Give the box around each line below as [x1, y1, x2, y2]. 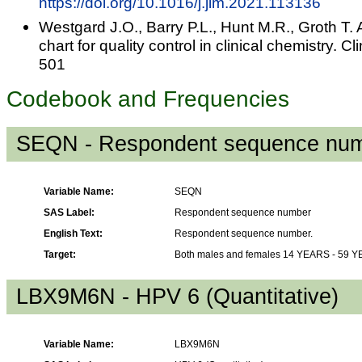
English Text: [44, 227, 103, 239]
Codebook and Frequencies [6, 86, 289, 112]
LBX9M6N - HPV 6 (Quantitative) [16, 284, 339, 309]
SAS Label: [44, 206, 95, 218]
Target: [44, 248, 76, 260]
